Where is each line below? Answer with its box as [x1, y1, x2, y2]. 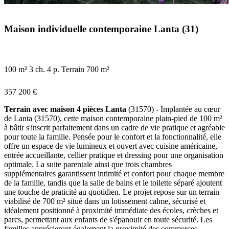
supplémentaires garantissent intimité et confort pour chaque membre [4, 169, 224, 178]
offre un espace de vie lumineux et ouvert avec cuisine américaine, [4, 142, 217, 151]
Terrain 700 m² [61, 65, 109, 74]
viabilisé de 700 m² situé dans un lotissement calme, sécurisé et [4, 197, 205, 206]
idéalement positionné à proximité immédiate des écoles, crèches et [4, 206, 218, 215]
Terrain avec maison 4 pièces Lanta [4, 105, 126, 114]
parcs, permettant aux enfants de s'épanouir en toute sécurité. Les [4, 215, 212, 224]
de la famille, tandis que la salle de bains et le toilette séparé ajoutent [4, 178, 222, 188]
